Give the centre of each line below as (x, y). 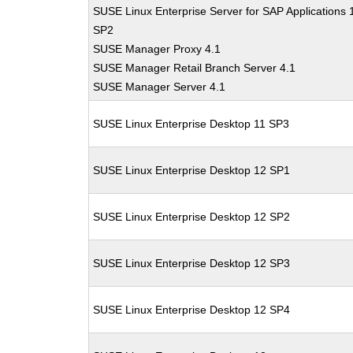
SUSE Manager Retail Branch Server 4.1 (195, 68)
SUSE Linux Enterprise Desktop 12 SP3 (192, 263)
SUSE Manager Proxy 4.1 (157, 49)
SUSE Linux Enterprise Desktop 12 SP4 (192, 310)
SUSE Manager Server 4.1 (160, 87)
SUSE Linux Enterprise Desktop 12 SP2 (192, 217)
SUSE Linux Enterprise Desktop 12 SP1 (192, 170)
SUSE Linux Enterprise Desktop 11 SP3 (191, 124)
